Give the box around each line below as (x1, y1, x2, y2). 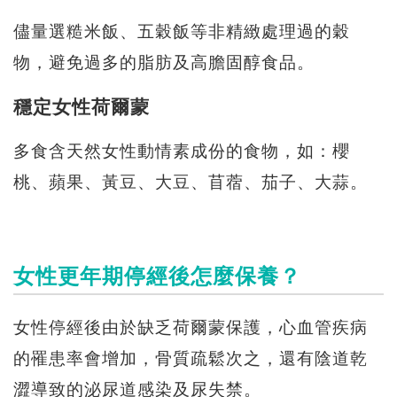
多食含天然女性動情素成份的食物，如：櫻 (13, 144, 350, 161)
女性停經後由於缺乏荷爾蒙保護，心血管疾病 (13, 320, 368, 338)
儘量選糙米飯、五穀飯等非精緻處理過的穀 (13, 23, 350, 41)
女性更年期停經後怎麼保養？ (13, 267, 301, 289)
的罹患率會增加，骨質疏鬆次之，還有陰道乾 (13, 351, 368, 369)
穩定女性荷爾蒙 (13, 98, 150, 118)
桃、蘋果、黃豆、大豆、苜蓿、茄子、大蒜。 (13, 175, 368, 192)
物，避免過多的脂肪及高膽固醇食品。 (13, 54, 315, 72)
